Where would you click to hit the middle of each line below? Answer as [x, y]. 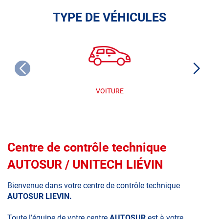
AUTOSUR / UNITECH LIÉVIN [85, 164]
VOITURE [109, 91]
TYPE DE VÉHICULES [109, 17]
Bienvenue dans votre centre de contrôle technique [94, 185]
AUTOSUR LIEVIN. [40, 196]
